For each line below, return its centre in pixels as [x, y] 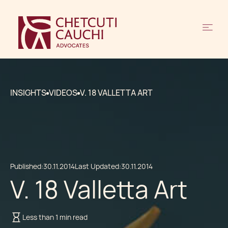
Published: [27, 166]
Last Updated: [98, 166]
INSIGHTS [28, 93]
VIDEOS [63, 93]
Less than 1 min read [55, 217]
